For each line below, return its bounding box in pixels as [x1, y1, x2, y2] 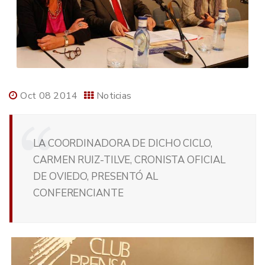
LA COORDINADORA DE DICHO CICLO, [33, 137, 212, 151]
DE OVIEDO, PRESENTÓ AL [33, 170, 158, 184]
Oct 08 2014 [20, 89, 78, 103]
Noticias [96, 89, 132, 103]
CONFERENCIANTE [33, 186, 124, 201]
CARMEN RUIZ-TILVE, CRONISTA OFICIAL [33, 153, 225, 167]
